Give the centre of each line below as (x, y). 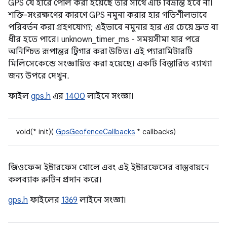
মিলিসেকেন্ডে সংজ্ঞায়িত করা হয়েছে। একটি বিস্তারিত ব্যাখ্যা (110, 64)
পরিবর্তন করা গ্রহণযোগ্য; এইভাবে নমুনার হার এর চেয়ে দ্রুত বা (113, 27)
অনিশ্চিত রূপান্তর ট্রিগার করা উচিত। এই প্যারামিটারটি (100, 52)
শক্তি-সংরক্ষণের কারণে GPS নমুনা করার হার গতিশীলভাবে (108, 15)
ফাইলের (45, 200)
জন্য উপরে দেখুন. (39, 76)
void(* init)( (36, 132)
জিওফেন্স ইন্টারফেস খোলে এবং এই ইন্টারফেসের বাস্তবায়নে (109, 168)
